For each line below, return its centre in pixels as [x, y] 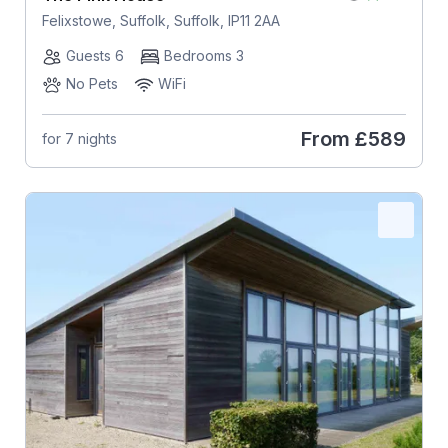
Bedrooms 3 [203, 55]
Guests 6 [94, 55]
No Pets [91, 83]
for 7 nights [79, 139]
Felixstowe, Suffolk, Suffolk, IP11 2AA [160, 20]
